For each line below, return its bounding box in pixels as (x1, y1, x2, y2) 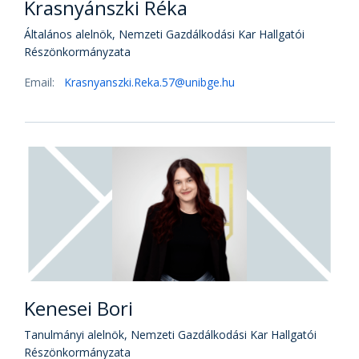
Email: (24, 75, 58, 90)
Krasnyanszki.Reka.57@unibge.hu (64, 75, 235, 90)
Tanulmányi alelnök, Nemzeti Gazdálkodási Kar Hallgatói (24, 327, 317, 342)
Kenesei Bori (24, 295, 133, 321)
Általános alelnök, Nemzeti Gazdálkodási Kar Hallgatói (24, 26, 305, 42)
